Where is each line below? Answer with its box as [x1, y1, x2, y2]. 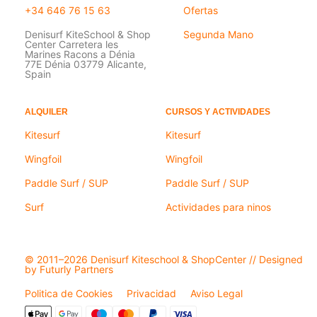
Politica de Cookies [25, 287, 113, 299]
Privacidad [127, 287, 176, 299]
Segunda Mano [183, 28, 253, 40]
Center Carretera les [25, 38, 118, 50]
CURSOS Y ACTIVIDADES [166, 106, 270, 117]
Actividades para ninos [166, 200, 271, 213]
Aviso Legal [190, 287, 243, 299]
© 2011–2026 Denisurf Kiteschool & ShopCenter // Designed [25, 253, 303, 265]
